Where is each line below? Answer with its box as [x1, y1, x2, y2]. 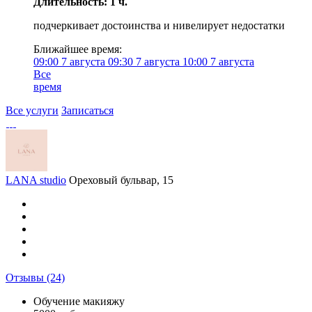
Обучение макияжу [33, 295, 125, 307]
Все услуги [6, 104, 58, 116]
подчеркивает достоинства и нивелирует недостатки [33, 19, 285, 31]
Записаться [61, 104, 114, 116]
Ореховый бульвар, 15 [69, 174, 173, 186]
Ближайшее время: [33, 43, 122, 55]
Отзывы [6, 272, 47, 283]
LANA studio [6, 174, 66, 186]
